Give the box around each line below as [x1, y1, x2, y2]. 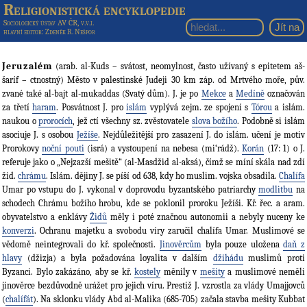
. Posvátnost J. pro [56, 102, 127, 113]
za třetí [2, 102, 33, 113]
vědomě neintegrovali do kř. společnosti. [2, 239, 160, 250]
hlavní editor [3, 27, 42, 36]
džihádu [212, 253, 243, 264]
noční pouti [42, 143, 84, 154]
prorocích [38, 116, 73, 127]
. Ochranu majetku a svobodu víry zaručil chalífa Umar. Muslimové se [34, 225, 305, 236]
